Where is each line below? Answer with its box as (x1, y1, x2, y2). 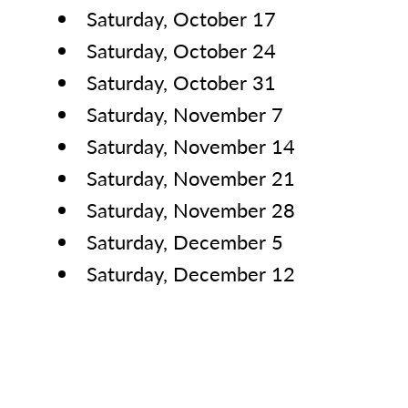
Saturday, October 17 (87, 4, 276, 34)
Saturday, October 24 (87, 36, 276, 66)
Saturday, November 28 (87, 195, 295, 225)
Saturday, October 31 (87, 67, 276, 97)
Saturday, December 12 (87, 259, 295, 289)
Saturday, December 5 (87, 227, 283, 257)
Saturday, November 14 (87, 131, 295, 161)
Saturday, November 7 (87, 99, 283, 129)
